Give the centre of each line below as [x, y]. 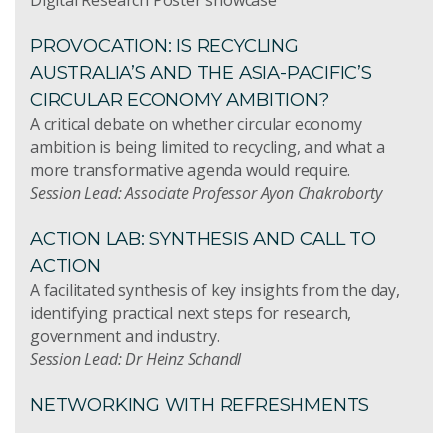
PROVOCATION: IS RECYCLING [164, 45]
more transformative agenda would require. [190, 169]
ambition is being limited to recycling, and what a [207, 146]
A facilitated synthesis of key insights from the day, [215, 289]
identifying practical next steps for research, [191, 312]
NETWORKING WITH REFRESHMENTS [200, 404]
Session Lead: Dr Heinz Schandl [136, 358]
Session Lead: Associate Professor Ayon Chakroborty [206, 192]
